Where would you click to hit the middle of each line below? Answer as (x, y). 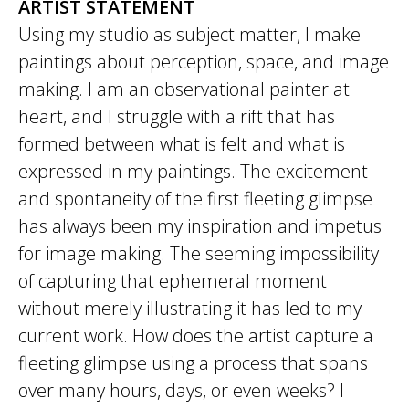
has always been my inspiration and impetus (200, 226)
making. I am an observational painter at (184, 89)
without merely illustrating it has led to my (190, 308)
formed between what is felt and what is (182, 144)
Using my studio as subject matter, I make (189, 34)
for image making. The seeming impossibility (199, 253)
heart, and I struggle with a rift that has (177, 116)
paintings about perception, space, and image (204, 62)
